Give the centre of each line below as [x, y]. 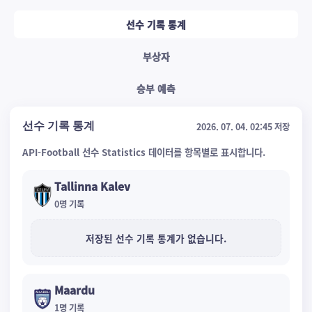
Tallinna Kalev [92, 186]
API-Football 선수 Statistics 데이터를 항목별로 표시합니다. [144, 152]
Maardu [75, 290]
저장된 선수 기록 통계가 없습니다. [156, 238]
